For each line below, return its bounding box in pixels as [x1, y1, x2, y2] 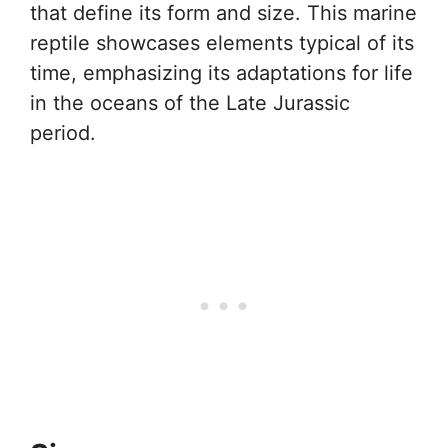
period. [30, 121, 96, 145]
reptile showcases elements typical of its [30, 31, 414, 55]
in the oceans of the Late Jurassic [30, 91, 350, 115]
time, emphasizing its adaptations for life [30, 61, 413, 85]
